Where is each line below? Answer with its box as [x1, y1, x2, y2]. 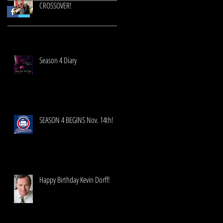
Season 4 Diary [39, 54, 77, 66]
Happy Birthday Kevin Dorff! [39, 174, 110, 185]
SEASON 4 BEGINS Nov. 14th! [39, 114, 113, 125]
